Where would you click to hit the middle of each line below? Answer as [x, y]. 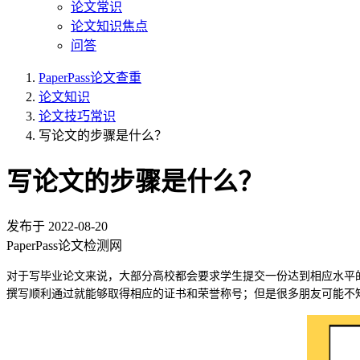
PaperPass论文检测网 [64, 245]
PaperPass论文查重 [90, 78]
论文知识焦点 [109, 26]
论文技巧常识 [77, 116]
